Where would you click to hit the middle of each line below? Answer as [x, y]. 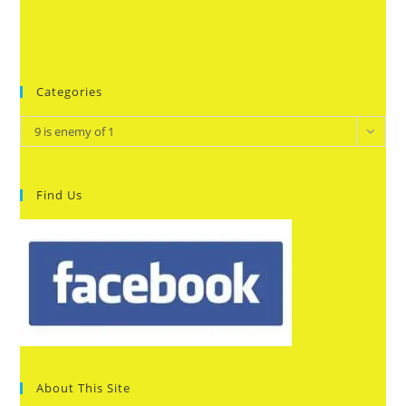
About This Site [84, 388]
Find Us [60, 195]
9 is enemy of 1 [75, 131]
